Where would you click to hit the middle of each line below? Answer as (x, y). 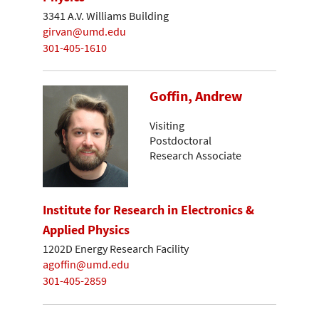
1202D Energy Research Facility (116, 248)
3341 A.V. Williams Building (106, 15)
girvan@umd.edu (84, 32)
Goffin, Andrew (196, 96)
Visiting (167, 125)
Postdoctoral (181, 140)
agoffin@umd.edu (86, 265)
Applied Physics (86, 230)
